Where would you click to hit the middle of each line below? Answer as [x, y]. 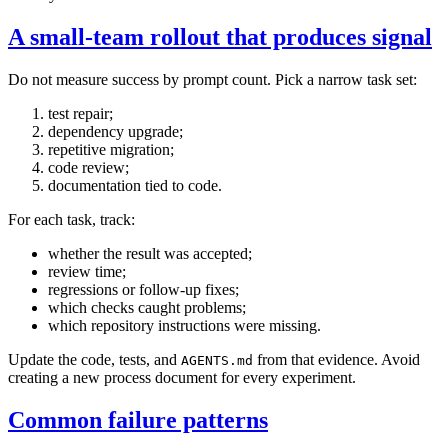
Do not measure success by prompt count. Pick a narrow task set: [212, 80]
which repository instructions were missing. [184, 326]
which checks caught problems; [147, 308]
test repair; [80, 114]
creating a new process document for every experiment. [182, 378]
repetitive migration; [111, 150]
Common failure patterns [138, 420]
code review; [88, 168]
